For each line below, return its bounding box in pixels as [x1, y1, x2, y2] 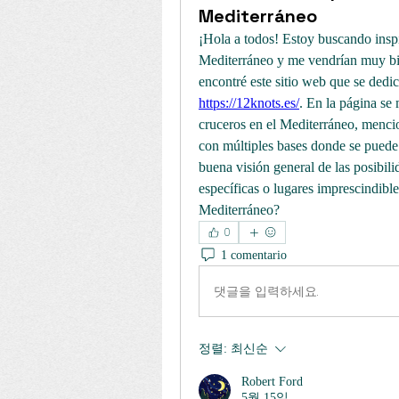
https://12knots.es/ [199, 95, 299, 110]
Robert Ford [241, 375, 303, 388]
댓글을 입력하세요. [214, 281, 318, 300]
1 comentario [221, 248, 287, 262]
